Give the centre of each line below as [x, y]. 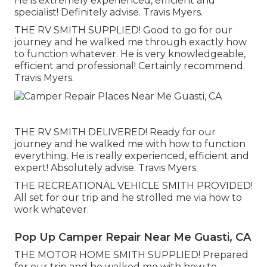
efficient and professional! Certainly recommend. [130, 66]
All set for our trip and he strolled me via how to [128, 197]
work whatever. [52, 209]
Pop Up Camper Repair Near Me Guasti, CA [133, 237]
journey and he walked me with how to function [130, 144]
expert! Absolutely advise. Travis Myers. [106, 167]
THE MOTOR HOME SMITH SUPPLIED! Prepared [131, 254]
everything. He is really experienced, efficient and [132, 156]
